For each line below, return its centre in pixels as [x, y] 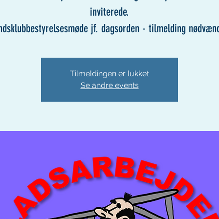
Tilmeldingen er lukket [109, 73]
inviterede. [109, 12]
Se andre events [109, 85]
